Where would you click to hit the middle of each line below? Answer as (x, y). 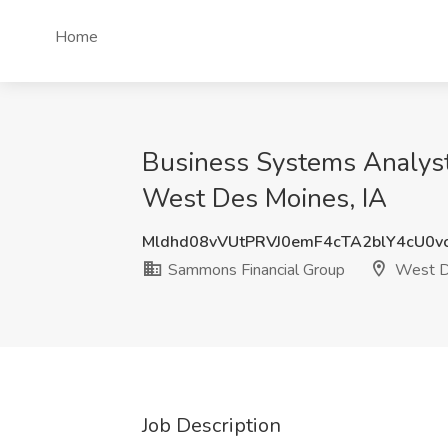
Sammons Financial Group (254, 270)
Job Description (211, 425)
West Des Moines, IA (264, 198)
